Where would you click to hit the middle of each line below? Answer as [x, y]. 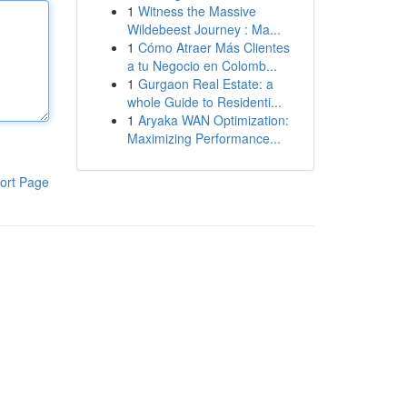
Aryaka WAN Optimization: [213, 120]
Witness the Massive [197, 11]
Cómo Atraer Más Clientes [213, 47]
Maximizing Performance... [203, 138]
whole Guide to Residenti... [204, 102]
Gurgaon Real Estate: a [205, 84]
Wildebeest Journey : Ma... [203, 29]
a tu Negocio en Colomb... [202, 65]
